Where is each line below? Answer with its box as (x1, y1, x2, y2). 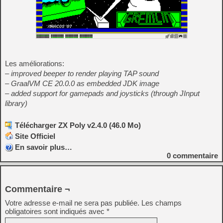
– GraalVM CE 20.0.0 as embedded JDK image (5, 79, 159, 88)
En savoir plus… (15, 142, 72, 151)
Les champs (141, 198, 182, 207)
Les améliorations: (5, 59, 64, 68)
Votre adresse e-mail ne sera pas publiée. (5, 198, 139, 207)
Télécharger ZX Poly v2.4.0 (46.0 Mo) (15, 120, 141, 129)
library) (5, 99, 27, 108)
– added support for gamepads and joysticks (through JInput (5, 89, 200, 98)
